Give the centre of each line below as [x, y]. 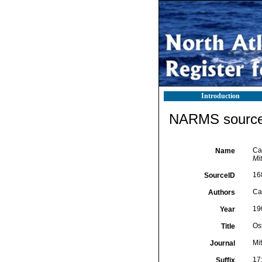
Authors [221, 192]
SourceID [219, 175]
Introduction [220, 96]
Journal [222, 243]
